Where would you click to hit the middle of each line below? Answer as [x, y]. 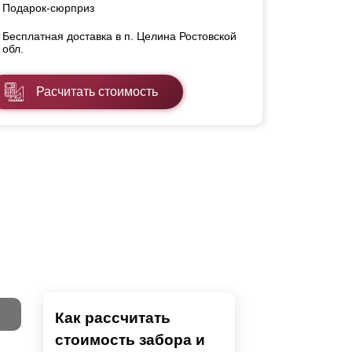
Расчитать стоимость [97, 92]
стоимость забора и [130, 340]
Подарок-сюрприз [48, 8]
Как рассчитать [113, 318]
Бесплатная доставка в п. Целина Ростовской [119, 37]
